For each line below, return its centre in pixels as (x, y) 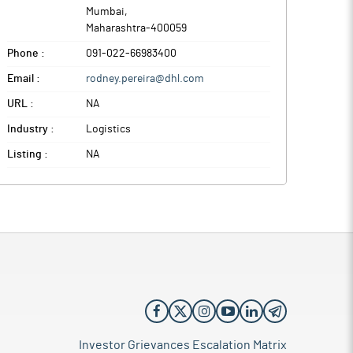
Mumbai (105, 12)
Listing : (28, 154)
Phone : (26, 54)
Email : (24, 79)
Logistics (108, 129)
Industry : (31, 129)
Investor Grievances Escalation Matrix (183, 345)
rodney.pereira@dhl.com (145, 79)
